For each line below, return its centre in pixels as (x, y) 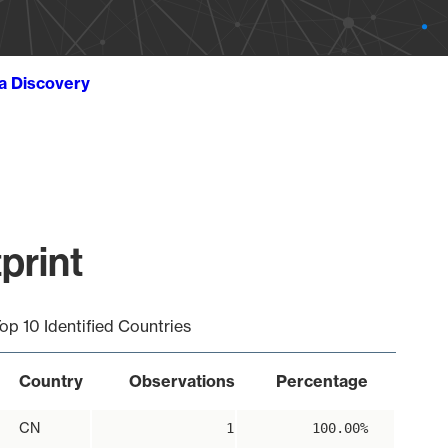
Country (50, 381)
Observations (181, 381)
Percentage (321, 381)
